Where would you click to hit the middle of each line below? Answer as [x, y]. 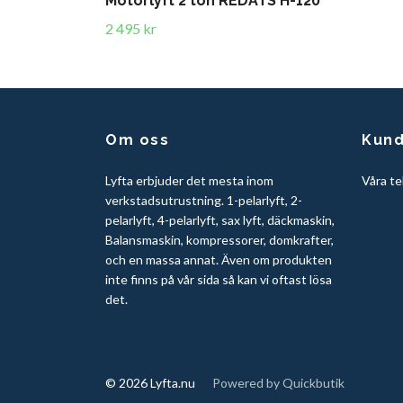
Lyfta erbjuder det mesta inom [189, 181]
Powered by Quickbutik [278, 383]
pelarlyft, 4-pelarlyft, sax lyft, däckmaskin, [220, 220]
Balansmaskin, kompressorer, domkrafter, [219, 240]
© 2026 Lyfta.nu [152, 383]
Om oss [138, 140]
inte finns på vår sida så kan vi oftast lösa [219, 280]
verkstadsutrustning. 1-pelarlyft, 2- [204, 201]
